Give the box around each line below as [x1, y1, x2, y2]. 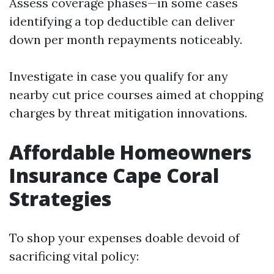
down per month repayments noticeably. [9, 32, 242, 47]
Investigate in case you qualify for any [9, 68, 228, 84]
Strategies [9, 185, 111, 212]
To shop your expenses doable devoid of [9, 230, 240, 245]
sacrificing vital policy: [9, 248, 139, 264]
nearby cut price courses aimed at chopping [9, 87, 263, 102]
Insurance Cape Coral [9, 162, 219, 188]
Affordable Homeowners [9, 139, 251, 165]
